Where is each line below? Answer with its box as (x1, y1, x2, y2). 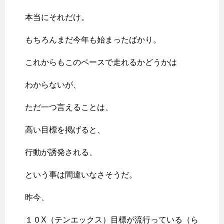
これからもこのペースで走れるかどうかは (25, 58, 177, 67)
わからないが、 (25, 80, 81, 89)
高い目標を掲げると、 (25, 125, 105, 134)
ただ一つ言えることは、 (25, 103, 113, 112)
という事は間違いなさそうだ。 (25, 170, 137, 179)
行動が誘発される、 (25, 148, 97, 157)
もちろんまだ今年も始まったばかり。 (25, 35, 161, 44)
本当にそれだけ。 (25, 13, 89, 22)
